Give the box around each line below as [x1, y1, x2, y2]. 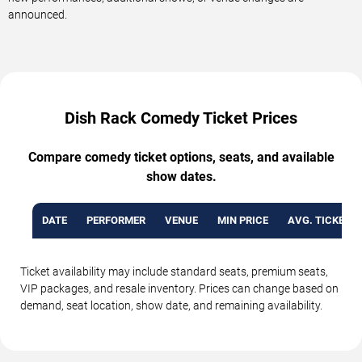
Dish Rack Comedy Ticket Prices [65, 108, 297, 128]
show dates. [145, 169, 217, 185]
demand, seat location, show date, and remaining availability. [20, 299, 322, 313]
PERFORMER [86, 214, 145, 227]
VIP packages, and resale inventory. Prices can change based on [20, 282, 339, 296]
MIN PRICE [217, 214, 268, 227]
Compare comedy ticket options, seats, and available [27, 149, 335, 166]
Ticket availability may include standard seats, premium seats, [20, 265, 328, 279]
